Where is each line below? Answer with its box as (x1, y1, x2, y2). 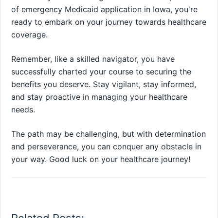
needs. (11, 105, 35, 115)
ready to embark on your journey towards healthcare (11, 17, 206, 27)
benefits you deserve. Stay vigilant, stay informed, (11, 79, 196, 90)
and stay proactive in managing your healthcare (11, 92, 187, 102)
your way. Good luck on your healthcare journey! (11, 154, 190, 164)
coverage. (11, 30, 48, 40)
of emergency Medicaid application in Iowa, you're (11, 4, 198, 15)
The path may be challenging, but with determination (11, 129, 206, 139)
